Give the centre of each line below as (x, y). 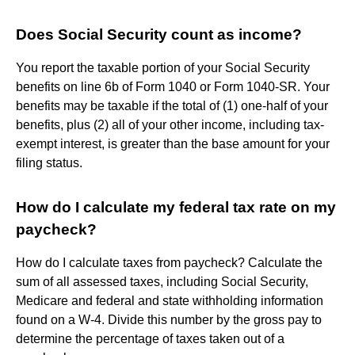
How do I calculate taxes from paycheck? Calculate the (169, 262)
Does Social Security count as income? (159, 34)
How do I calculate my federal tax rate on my (176, 207)
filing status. (49, 162)
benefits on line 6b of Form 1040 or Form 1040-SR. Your (173, 86)
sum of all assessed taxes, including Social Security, (162, 281)
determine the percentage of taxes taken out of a (150, 338)
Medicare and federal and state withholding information (170, 300)
